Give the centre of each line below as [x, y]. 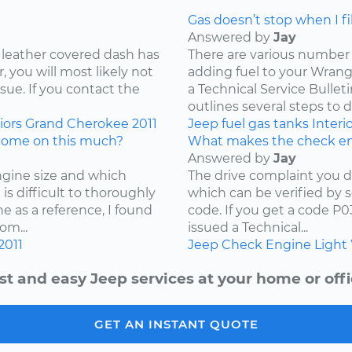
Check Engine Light [284, 245]
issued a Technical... [248, 228]
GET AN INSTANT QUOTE [176, 324]
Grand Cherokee [77, 124]
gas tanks [279, 124]
